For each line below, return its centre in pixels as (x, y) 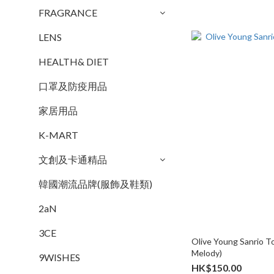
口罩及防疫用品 (73, 86)
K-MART (58, 135)
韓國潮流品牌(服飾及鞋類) (95, 184)
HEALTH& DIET (74, 61)
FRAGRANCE (68, 13)
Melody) (207, 253)
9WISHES (59, 257)
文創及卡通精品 (73, 159)
